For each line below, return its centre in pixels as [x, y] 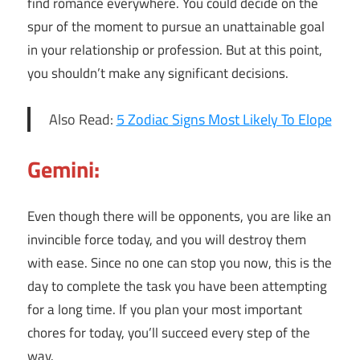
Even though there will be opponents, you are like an [179, 217]
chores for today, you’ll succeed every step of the [169, 333]
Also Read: [82, 119]
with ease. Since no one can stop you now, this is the [180, 263]
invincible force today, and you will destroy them [167, 240]
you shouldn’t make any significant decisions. [158, 73]
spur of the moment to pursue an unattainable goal [176, 26]
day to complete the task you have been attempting [177, 286]
